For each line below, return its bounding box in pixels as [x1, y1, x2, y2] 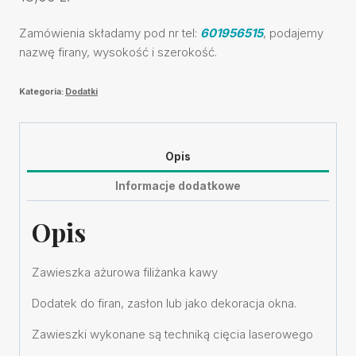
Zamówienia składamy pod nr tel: [19, 25, 200, 41]
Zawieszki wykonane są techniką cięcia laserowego [32, 326, 313, 342]
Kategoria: [19, 86, 65, 97]
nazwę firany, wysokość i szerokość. [19, 44, 217, 60]
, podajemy [263, 25, 323, 41]
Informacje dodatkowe [115, 180, 241, 193]
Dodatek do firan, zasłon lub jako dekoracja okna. [32, 295, 296, 311]
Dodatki [65, 86, 98, 97]
